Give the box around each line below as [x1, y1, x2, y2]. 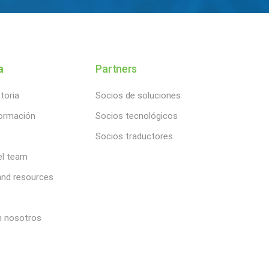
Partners [95, 62, 138, 75]
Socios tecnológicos [95, 110, 178, 121]
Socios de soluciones [95, 90, 181, 101]
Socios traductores [95, 131, 174, 142]
